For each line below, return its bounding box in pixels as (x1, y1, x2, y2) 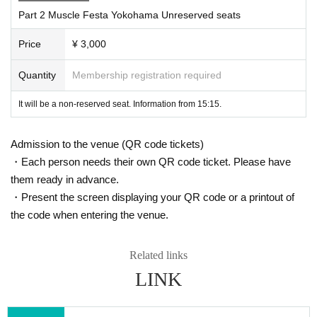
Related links (129, 248, 188, 261)
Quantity (18, 69, 56, 81)
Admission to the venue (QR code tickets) (11, 137, 204, 150)
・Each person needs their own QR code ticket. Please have (11, 155, 291, 168)
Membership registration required (72, 69, 221, 81)
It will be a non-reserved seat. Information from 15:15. (18, 98, 221, 109)
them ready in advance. (11, 173, 119, 185)
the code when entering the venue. (11, 208, 168, 221)
